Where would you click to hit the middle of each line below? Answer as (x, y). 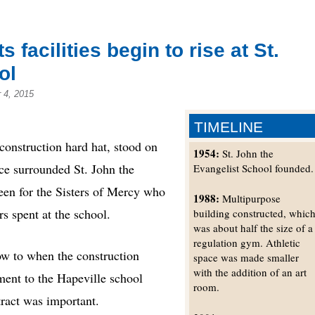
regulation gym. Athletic (247, 243)
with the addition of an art (250, 272)
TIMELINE (229, 127)
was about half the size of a (253, 228)
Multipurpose (250, 199)
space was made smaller (246, 258)
